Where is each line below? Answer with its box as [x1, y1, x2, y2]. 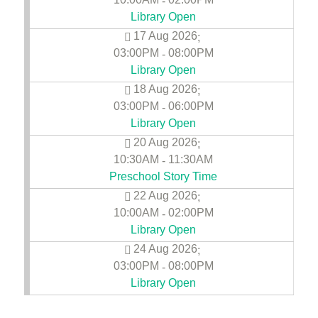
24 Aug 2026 [133, 242, 197, 255]
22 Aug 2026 [133, 189, 197, 202]
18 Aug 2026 [133, 82, 197, 95]
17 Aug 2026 [133, 29, 197, 42]
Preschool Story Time [109, 170, 217, 182]
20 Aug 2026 [133, 136, 197, 148]
